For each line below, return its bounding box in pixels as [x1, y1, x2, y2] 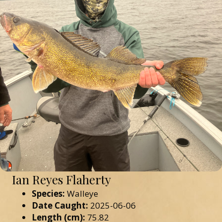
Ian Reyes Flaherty [12, 171, 111, 188]
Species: [32, 188, 65, 200]
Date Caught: [32, 200, 88, 212]
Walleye [65, 188, 98, 200]
